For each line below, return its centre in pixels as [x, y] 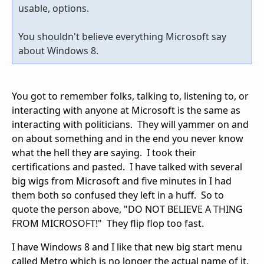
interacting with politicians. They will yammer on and [130, 125]
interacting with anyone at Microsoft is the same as [126, 110]
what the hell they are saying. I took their [104, 153]
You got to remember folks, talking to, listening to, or [130, 96]
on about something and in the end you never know [128, 139]
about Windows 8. [58, 51]
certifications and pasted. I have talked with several [127, 167]
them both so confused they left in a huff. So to [118, 195]
